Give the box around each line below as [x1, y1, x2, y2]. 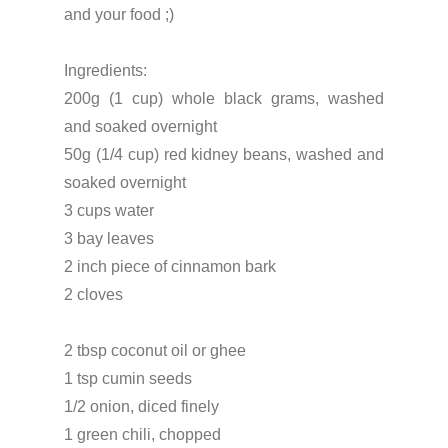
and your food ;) [64, 5, 174, 23]
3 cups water [64, 201, 154, 219]
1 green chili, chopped [64, 425, 221, 443]
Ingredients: [64, 61, 147, 79]
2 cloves [64, 285, 123, 303]
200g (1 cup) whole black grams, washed [64, 89, 384, 107]
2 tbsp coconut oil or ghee [64, 341, 246, 359]
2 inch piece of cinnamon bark [64, 257, 276, 275]
